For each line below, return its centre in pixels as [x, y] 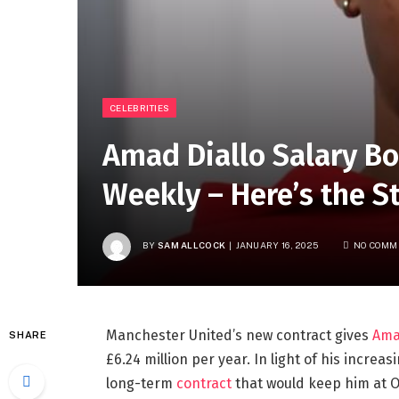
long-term [141, 383]
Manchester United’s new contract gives [239, 335]
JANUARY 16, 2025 [277, 245]
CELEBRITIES [140, 107]
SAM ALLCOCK [191, 245]
